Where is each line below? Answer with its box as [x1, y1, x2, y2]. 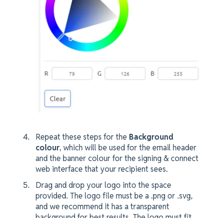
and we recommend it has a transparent [36, 201, 169, 212]
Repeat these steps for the [36, 132, 129, 143]
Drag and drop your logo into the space [36, 180, 171, 191]
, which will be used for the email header [59, 143, 197, 153]
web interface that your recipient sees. [36, 164, 170, 175]
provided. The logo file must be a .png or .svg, [36, 191, 193, 201]
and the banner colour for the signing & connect [36, 153, 199, 164]
